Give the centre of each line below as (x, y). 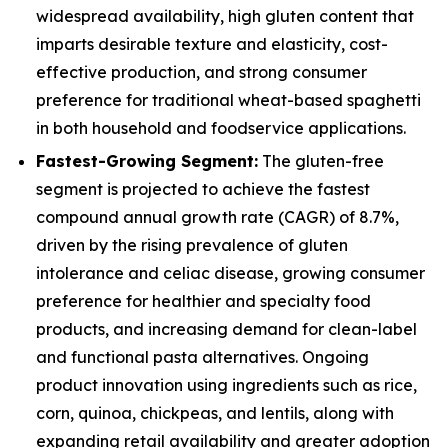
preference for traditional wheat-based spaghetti (228, 99)
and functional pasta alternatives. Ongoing (202, 356)
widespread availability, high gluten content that (225, 15)
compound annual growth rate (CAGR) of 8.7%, (217, 216)
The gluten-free (321, 160)
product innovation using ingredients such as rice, (226, 384)
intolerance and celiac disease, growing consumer (230, 272)
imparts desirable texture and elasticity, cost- (212, 43)
